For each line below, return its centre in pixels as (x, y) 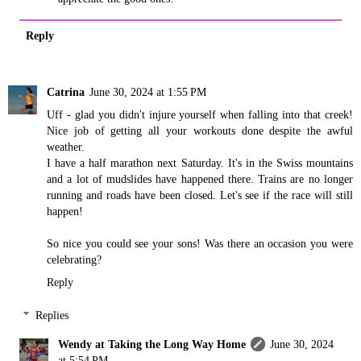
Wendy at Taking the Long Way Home (152, 344)
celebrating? (74, 259)
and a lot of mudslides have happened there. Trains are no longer (200, 178)
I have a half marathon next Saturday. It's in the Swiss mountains (200, 162)
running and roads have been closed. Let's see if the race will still (200, 195)
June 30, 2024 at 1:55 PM (148, 91)
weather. (66, 146)
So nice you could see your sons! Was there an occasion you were (200, 243)
